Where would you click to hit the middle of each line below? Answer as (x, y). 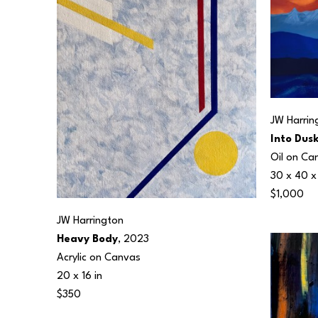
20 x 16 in (79, 276)
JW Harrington (90, 221)
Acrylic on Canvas (99, 258)
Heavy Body (87, 239)
